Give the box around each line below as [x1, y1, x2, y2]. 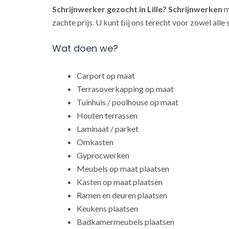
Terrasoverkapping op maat [77, 83, 174, 94]
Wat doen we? [52, 41, 118, 55]
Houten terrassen [77, 110, 138, 120]
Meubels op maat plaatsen [77, 163, 169, 173]
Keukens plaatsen [77, 203, 138, 213]
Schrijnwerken [168, 4, 222, 14]
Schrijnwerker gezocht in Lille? [52, 4, 167, 14]
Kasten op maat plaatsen [77, 176, 163, 187]
